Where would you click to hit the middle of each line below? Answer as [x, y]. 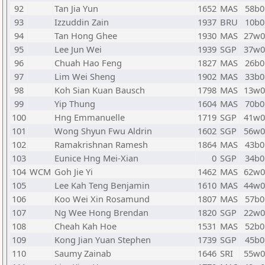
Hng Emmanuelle [90, 117]
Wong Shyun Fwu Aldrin [103, 131]
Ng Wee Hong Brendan [101, 212]
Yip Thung [75, 104]
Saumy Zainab [83, 253]
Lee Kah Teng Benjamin [102, 185]
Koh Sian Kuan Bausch [100, 90]
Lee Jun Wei [78, 49]
